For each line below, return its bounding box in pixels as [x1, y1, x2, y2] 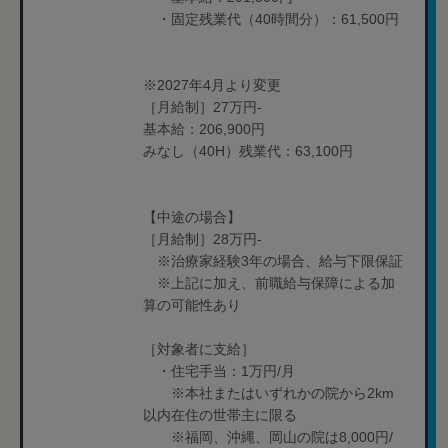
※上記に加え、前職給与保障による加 [143, 275, 395, 291]
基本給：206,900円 [143, 121, 265, 137]
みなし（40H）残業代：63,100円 [143, 143, 353, 159]
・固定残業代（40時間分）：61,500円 [143, 11, 399, 27]
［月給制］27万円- [143, 99, 262, 115]
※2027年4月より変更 [143, 77, 281, 93]
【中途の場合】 [143, 209, 241, 225]
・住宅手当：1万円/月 [143, 363, 295, 379]
